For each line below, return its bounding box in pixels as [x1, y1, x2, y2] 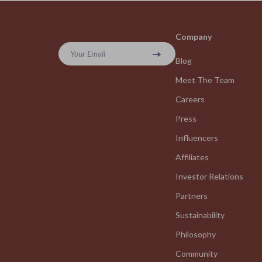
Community [175, 249, 218, 258]
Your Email [70, 49, 105, 58]
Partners [175, 191, 208, 201]
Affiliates [175, 152, 209, 162]
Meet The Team [175, 75, 235, 85]
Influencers [175, 133, 218, 143]
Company [175, 32, 212, 42]
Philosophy [175, 229, 216, 239]
